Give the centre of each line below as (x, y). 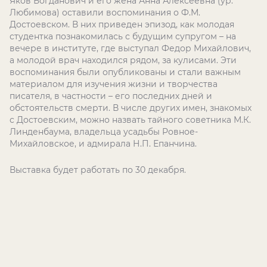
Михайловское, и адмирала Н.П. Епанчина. (103, 144)
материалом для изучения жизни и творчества (114, 84)
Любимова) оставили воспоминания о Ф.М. (105, 13)
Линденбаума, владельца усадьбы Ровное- (104, 132)
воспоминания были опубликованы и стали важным (125, 72)
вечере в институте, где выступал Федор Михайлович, (130, 48)
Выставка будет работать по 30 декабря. (98, 170)
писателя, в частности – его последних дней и (111, 96)
